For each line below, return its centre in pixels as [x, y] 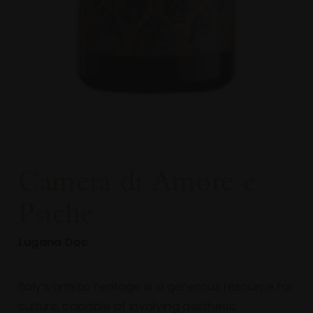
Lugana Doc [53, 243]
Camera [65, 180]
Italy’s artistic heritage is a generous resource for [155, 288]
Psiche [56, 212]
